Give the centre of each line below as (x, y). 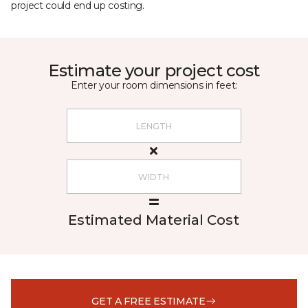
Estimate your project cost (154, 70)
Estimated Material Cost (154, 220)
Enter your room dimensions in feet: (154, 85)
